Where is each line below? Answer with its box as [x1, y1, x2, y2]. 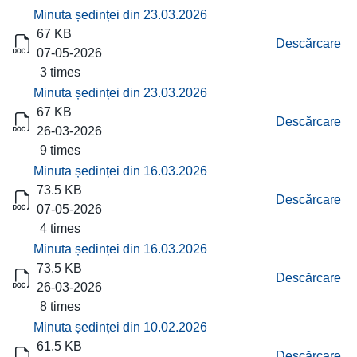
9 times [33, 143, 80, 157]
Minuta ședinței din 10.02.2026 [33, 320, 207, 334]
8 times [33, 300, 80, 313]
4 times [33, 222, 80, 235]
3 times [33, 65, 80, 79]
